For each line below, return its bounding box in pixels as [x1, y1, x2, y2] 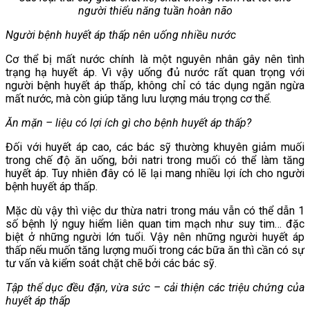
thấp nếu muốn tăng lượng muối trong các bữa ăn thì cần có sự [6, 243, 304, 257]
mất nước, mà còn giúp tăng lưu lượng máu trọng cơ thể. [6, 91, 271, 105]
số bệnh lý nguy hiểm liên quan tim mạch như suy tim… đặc [6, 217, 304, 230]
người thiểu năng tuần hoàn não [77, 3, 232, 17]
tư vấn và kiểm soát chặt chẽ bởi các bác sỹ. [6, 256, 217, 270]
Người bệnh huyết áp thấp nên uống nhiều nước [6, 28, 236, 42]
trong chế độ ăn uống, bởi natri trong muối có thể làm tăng [6, 153, 304, 167]
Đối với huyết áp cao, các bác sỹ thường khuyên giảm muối [6, 140, 304, 154]
